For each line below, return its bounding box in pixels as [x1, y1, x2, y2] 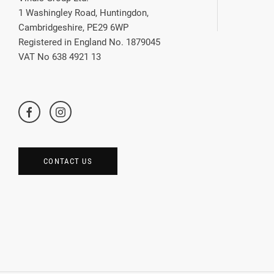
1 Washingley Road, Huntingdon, [18, 7, 149, 19]
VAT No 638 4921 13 [18, 51, 101, 63]
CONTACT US [43, 157, 92, 166]
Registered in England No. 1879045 [18, 37, 160, 48]
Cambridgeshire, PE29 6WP [18, 22, 128, 34]
